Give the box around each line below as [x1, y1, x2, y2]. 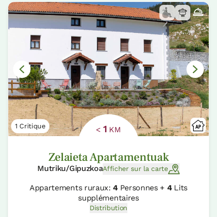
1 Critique [15, 122, 46, 130]
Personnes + [118, 183, 167, 192]
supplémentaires [78, 193, 139, 202]
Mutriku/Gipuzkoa [37, 163, 103, 173]
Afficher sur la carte [103, 165, 168, 173]
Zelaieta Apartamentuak [48, 149, 169, 165]
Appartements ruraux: [30, 183, 113, 192]
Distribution [89, 203, 128, 212]
